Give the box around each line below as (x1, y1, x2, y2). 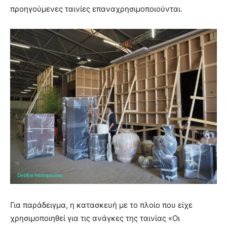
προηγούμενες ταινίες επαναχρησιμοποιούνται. (10, 4, 182, 14)
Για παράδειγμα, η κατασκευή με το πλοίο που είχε (10, 200, 193, 210)
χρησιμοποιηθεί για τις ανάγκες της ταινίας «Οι (10, 213, 180, 223)
